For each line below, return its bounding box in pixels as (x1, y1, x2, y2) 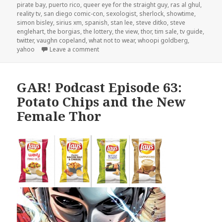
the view (115, 27, 138, 36)
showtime (166, 9, 195, 18)
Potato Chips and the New (17, 92, 186, 111)
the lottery (83, 27, 112, 36)
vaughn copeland (37, 36, 86, 45)
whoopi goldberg (138, 36, 188, 45)
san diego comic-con (44, 9, 104, 18)
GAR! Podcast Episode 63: (17, 78, 182, 96)
